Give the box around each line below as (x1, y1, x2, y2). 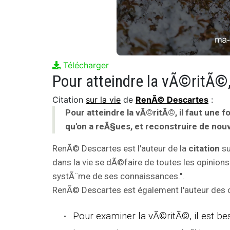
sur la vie (86, 94, 121, 105)
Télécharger (61, 60, 109, 70)
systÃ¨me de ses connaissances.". (52, 170, 184, 181)
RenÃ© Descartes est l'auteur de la (52, 143, 188, 154)
